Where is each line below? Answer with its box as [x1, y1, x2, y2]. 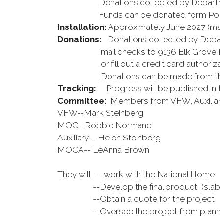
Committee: [57, 96, 107, 106]
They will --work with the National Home [57, 169, 215, 179]
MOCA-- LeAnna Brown [57, 145, 151, 155]
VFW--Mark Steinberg [57, 108, 143, 118]
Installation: [57, 22, 107, 32]
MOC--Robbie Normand [57, 120, 152, 130]
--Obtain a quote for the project [57, 194, 215, 204]
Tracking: [57, 83, 96, 93]
